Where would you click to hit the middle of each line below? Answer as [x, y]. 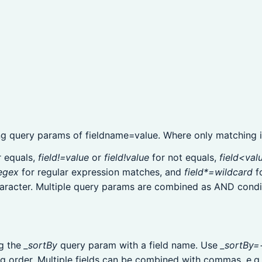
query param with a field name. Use [139, 245]
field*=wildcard [219, 172]
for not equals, [185, 157]
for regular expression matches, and [102, 172]
